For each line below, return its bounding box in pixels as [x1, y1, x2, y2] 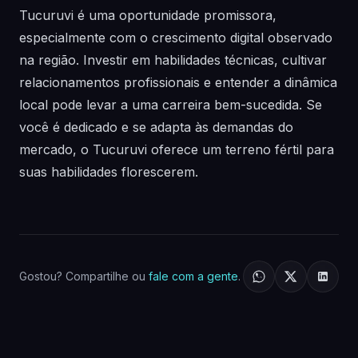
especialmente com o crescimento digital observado [19, 30, 332, 46]
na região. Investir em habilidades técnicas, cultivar [19, 52, 327, 68]
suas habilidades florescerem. [19, 164, 198, 180]
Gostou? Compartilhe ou [19, 269, 149, 283]
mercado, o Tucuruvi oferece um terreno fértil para [19, 141, 334, 157]
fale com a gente [149, 269, 238, 283]
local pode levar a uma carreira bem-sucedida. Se [19, 97, 322, 113]
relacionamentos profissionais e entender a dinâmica [19, 74, 337, 90]
